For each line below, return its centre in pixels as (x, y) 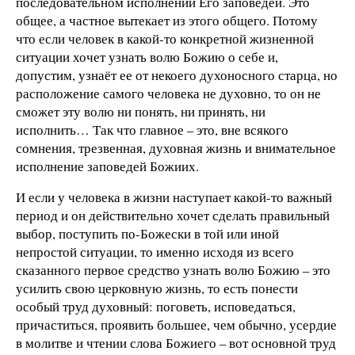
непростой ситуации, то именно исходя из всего (155, 252)
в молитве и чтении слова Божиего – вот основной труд (176, 343)
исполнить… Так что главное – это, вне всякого (152, 129)
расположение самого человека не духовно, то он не (168, 93)
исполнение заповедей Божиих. (107, 166)
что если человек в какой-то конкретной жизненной (165, 38)
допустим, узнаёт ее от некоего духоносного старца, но (177, 74)
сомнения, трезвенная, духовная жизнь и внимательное (176, 147)
